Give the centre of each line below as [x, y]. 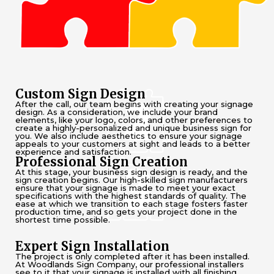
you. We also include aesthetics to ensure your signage [129, 135]
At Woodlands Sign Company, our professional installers [130, 264]
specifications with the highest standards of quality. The [131, 195]
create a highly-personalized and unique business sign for [133, 128]
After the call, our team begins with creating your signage [134, 104]
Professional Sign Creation [102, 161]
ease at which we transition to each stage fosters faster [131, 203]
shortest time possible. [63, 219]
